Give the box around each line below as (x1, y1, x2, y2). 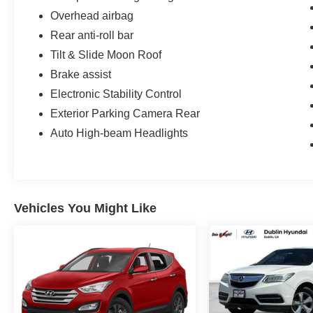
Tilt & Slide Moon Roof (50, 48, 162, 61)
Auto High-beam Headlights (50, 126, 189, 139)
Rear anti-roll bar (50, 29, 134, 41)
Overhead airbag (50, 9, 134, 22)
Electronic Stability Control (50, 87, 182, 100)
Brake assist (50, 68, 112, 80)
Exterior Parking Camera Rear (50, 107, 201, 119)
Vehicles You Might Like (14, 201, 156, 215)
